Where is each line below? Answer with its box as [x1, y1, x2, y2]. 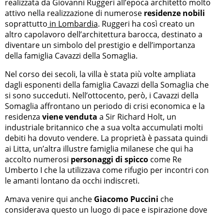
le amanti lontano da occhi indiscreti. [5, 175, 139, 186]
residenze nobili [144, 8, 205, 19]
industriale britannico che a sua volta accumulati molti [5, 122, 203, 133]
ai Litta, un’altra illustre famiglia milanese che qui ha [5, 143, 193, 155]
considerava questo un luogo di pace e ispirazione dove [5, 204, 207, 216]
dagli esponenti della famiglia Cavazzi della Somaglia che [5, 79, 209, 91]
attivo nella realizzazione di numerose [5, 8, 144, 19]
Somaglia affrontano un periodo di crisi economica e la [5, 101, 205, 112]
